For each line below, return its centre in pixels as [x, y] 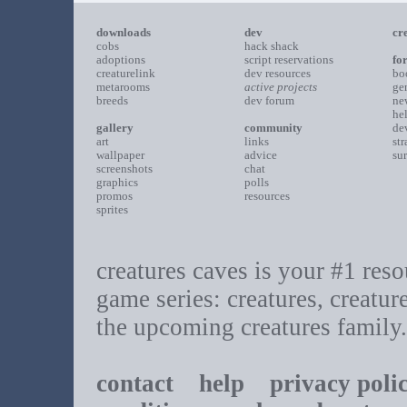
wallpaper [120, 155]
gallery [114, 128]
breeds [112, 100]
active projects [280, 87]
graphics [117, 182]
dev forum [269, 100]
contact [134, 383]
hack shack [271, 46]
